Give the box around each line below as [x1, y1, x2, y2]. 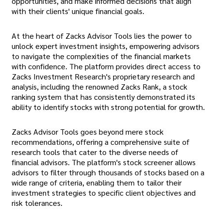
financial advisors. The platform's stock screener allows [12, 157, 196, 168]
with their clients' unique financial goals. [12, 5, 144, 16]
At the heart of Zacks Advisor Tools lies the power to [12, 31, 192, 41]
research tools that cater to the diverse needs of [12, 147, 178, 157]
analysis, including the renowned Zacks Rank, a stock [12, 81, 187, 92]
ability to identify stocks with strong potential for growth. [12, 102, 205, 112]
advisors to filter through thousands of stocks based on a [12, 167, 204, 178]
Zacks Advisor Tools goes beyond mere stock [12, 126, 164, 137]
